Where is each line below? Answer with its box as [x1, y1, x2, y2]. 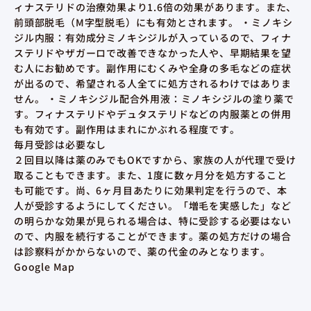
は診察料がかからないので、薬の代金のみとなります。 [14, 244, 271, 259]
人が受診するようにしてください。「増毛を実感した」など [14, 199, 292, 213]
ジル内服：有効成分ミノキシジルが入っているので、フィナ [14, 31, 292, 45]
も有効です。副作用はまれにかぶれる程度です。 [14, 122, 240, 137]
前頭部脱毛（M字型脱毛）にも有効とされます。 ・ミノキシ [14, 15, 293, 30]
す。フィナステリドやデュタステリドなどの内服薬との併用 [14, 107, 292, 121]
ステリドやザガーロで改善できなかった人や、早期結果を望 [14, 46, 292, 60]
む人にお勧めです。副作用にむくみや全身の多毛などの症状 [14, 61, 292, 76]
